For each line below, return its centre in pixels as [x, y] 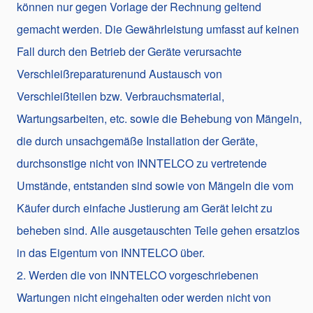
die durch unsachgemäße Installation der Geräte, [137, 140]
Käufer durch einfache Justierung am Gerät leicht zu [145, 208]
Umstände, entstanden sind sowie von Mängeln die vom [155, 185]
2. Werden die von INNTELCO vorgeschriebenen [138, 275]
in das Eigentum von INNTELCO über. [111, 252]
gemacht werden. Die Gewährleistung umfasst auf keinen [158, 29]
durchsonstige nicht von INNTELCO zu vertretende [142, 163]
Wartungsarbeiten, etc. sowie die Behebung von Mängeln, [159, 118]
